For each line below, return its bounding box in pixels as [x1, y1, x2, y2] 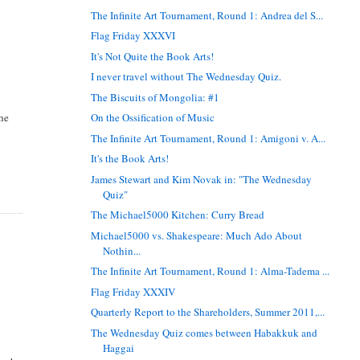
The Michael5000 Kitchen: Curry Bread [91, 207, 265, 223]
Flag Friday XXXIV [91, 284, 176, 299]
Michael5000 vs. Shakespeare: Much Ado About [91, 227, 303, 243]
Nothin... [103, 243, 141, 258]
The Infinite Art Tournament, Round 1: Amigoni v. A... [91, 130, 326, 145]
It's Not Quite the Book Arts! [91, 48, 215, 63]
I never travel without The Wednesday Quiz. [91, 69, 282, 84]
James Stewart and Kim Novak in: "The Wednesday [91, 171, 313, 186]
